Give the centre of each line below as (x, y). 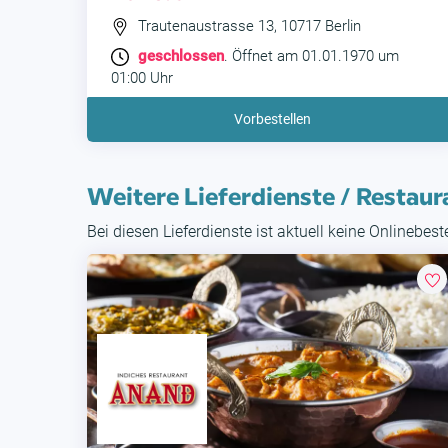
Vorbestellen (272, 119)
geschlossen (181, 56)
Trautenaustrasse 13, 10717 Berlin (247, 26)
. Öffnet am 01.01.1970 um (311, 56)
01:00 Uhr (142, 78)
